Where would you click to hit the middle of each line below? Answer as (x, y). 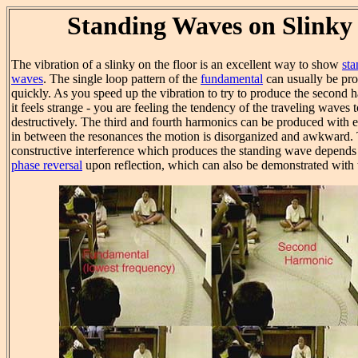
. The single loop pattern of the (122, 79)
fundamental (232, 79)
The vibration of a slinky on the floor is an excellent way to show (177, 65)
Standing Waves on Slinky (210, 26)
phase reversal (47, 165)
